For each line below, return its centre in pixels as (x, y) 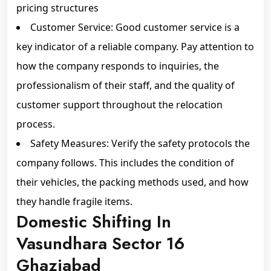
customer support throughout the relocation (119, 105)
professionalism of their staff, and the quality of (126, 85)
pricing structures (57, 8)
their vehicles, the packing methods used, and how (132, 182)
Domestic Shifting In (94, 222)
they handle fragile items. (74, 201)
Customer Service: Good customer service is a (135, 27)
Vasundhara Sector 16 (100, 243)
